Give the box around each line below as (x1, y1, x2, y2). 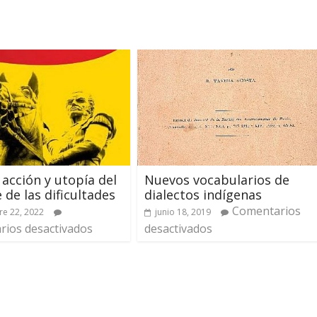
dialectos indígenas (144, 185, 262, 203)
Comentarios (232, 202, 301, 219)
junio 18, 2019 (155, 205, 211, 218)
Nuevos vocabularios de (144, 171, 289, 188)
